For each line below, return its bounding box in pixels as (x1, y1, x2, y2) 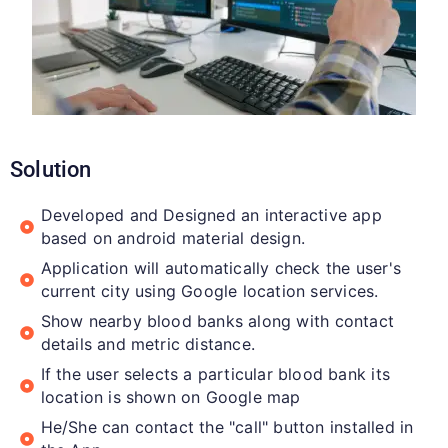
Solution (10, 156, 92, 182)
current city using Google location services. (40, 280, 379, 301)
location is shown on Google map (40, 386, 301, 407)
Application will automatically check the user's (40, 257, 401, 278)
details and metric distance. (40, 333, 256, 354)
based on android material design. (40, 227, 306, 248)
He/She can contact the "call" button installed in (40, 416, 414, 437)
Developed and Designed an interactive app (40, 204, 382, 225)
